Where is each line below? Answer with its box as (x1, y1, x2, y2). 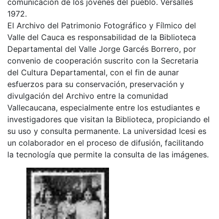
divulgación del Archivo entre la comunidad (7, 90, 168, 101)
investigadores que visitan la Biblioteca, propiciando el (7, 114, 210, 124)
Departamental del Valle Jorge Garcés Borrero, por (7, 44, 196, 54)
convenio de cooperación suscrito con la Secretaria (7, 55, 198, 66)
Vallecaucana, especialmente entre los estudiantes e (7, 102, 200, 112)
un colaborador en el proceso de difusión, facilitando (7, 137, 204, 148)
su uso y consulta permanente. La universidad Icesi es (7, 126, 206, 136)
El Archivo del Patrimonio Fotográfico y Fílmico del (7, 20, 196, 30)
